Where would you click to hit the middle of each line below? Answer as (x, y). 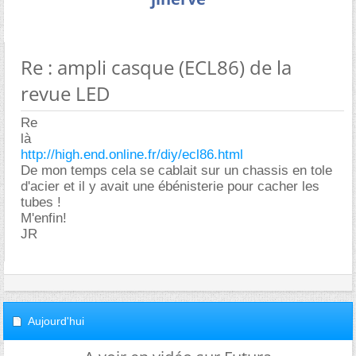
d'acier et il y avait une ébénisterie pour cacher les (170, 186)
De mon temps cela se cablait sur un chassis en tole (176, 170)
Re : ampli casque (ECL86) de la (156, 67)
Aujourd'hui (56, 321)
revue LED (65, 93)
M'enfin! (44, 218)
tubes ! (41, 202)
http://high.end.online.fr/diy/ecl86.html (132, 155)
